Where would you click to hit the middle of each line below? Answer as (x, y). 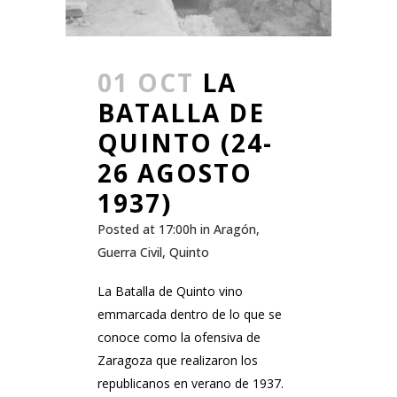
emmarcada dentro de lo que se (190, 315)
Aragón (235, 230)
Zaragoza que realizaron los (178, 361)
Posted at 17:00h (147, 230)
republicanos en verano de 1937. (191, 384)
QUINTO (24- (185, 143)
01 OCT (146, 83)
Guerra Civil (130, 253)
